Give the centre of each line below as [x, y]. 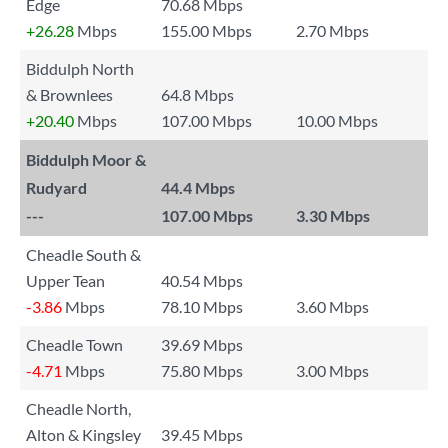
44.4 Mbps [198, 187]
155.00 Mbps [206, 30]
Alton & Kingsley [83, 434]
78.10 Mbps [202, 306]
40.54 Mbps [202, 280]
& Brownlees [69, 94]
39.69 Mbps [202, 344]
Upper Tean [65, 280]
